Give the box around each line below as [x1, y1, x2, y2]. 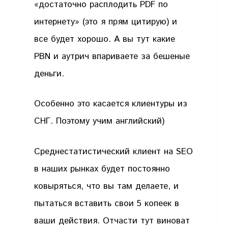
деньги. [34, 67, 65, 80]
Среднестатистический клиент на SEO [34, 145, 193, 158]
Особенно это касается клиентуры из [34, 98, 188, 110]
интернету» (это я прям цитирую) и [34, 15, 178, 28]
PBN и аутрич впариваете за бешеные [34, 50, 190, 63]
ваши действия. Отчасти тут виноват [34, 214, 190, 227]
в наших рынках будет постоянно [34, 162, 170, 175]
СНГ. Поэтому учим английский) [34, 115, 165, 128]
